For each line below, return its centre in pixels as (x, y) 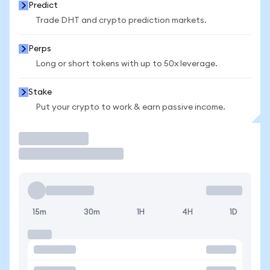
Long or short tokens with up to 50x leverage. (127, 64)
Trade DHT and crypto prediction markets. (121, 20)
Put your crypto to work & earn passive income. (130, 107)
